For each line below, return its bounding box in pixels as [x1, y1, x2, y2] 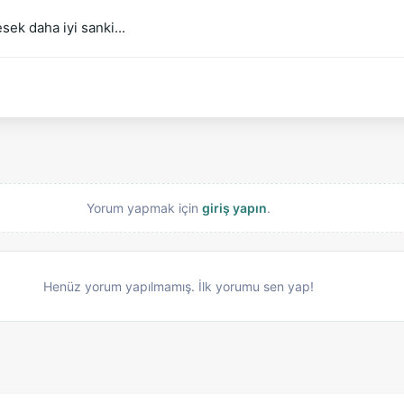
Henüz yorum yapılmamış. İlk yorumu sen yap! [43, 279, 314, 294]
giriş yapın [202, 200, 267, 216]
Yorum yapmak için [87, 200, 202, 216]
